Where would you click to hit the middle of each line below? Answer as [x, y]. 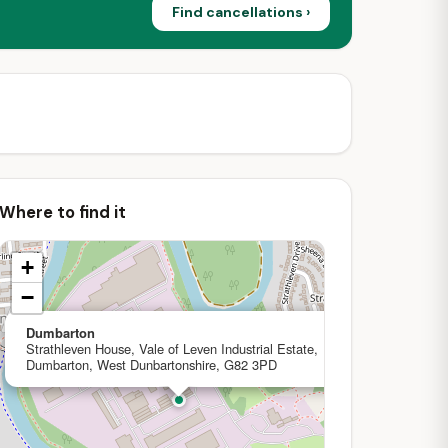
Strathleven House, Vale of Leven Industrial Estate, [172, 348]
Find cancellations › [241, 11]
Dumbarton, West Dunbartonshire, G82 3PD [151, 364]
